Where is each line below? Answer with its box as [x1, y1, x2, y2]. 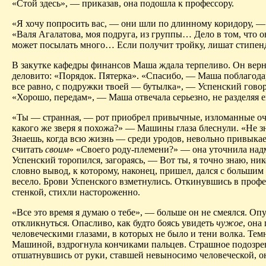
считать [12, 144, 45, 154]
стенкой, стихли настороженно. [12, 186, 140, 197]
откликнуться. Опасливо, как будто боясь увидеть [12, 217, 216, 228]
